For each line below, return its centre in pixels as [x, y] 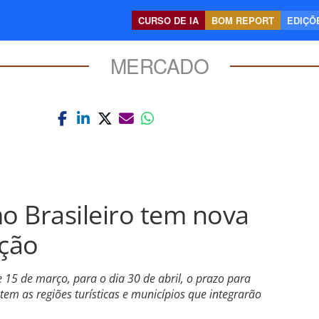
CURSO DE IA [168, 20]
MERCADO [159, 66]
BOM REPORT [243, 20]
